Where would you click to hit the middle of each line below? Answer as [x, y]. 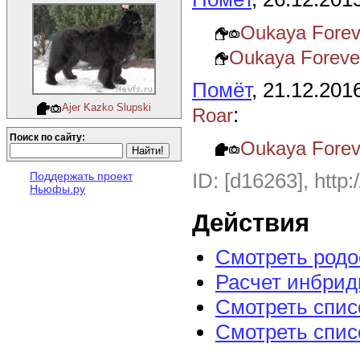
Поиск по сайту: [47, 137]
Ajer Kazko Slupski [107, 107]
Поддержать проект [81, 176]
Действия [251, 223]
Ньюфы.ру [57, 188]
